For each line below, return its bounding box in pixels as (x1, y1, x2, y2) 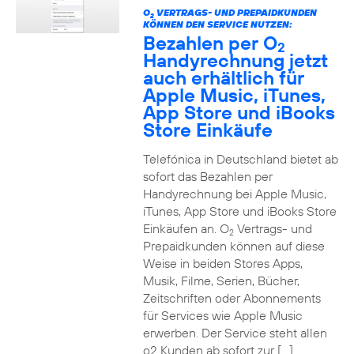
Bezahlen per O (142, 31, 277, 55)
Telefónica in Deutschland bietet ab (142, 151, 338, 167)
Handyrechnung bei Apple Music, (142, 186, 326, 201)
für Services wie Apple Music (142, 307, 303, 323)
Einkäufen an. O (142, 220, 229, 236)
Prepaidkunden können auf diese (142, 238, 325, 254)
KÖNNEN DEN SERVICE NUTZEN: (142, 18, 292, 30)
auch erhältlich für (142, 66, 304, 89)
